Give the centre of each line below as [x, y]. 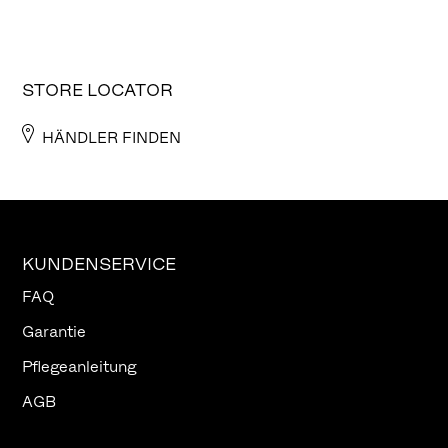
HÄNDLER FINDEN [111, 137]
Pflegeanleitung [79, 366]
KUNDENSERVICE [99, 264]
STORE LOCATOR [97, 90]
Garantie [54, 331]
